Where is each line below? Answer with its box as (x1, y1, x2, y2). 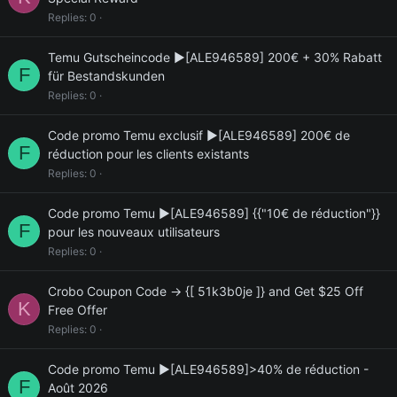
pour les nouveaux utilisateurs (48, 224, 220, 239)
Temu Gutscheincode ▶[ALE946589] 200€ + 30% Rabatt (48, 50, 382, 65)
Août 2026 (48, 380, 108, 395)
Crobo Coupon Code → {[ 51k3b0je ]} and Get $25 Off (48, 284, 363, 299)
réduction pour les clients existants (48, 146, 249, 161)
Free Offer (48, 302, 107, 317)
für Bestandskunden (48, 68, 165, 83)
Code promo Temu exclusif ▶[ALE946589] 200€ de (48, 128, 350, 143)
